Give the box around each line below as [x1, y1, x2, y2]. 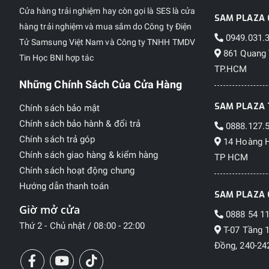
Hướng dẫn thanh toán [19, 180, 109, 192]
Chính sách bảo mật [19, 102, 100, 113]
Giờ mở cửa [19, 202, 80, 217]
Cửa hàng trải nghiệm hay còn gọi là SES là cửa [19, 5, 196, 16]
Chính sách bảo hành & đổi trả [19, 118, 141, 129]
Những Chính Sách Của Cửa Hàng [19, 78, 183, 91]
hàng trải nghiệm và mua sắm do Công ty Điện [19, 21, 192, 31]
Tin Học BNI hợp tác [19, 52, 94, 62]
